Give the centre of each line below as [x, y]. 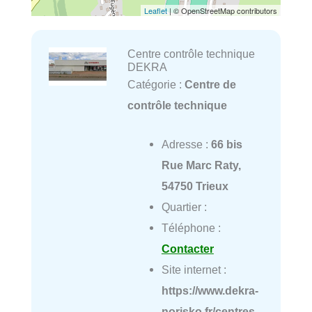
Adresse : [186, 145]
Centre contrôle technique [191, 54]
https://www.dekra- [210, 291]
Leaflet [156, 11]
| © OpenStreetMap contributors [222, 11]
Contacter [187, 249]
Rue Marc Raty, [201, 165]
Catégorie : [156, 85]
